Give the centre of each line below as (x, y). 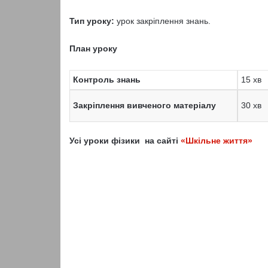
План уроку (93, 48)
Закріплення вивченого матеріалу (145, 105)
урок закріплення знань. (162, 21)
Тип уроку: (92, 21)
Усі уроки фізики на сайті (125, 141)
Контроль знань (107, 80)
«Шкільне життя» (216, 141)
